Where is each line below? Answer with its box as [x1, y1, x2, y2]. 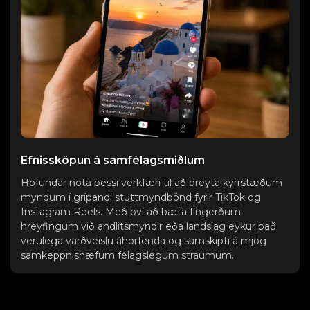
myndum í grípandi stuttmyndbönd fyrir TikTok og [21, 190, 261, 203]
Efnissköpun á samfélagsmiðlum [21, 153, 205, 167]
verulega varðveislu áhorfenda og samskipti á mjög [21, 234, 266, 247]
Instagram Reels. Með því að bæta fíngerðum [21, 205, 241, 218]
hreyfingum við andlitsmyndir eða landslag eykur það [21, 219, 276, 232]
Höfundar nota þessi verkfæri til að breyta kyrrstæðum [21, 176, 282, 189]
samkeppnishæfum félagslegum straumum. [21, 248, 234, 262]
